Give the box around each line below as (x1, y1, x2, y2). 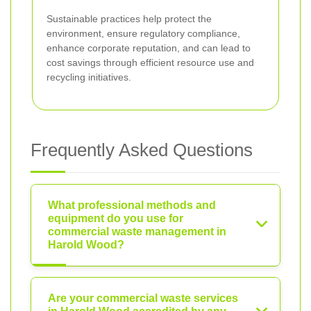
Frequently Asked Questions (31, 140, 253, 161)
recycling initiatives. (47, 72, 131, 83)
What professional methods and (48, 199, 216, 212)
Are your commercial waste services (48, 292, 238, 305)
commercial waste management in (48, 226, 226, 238)
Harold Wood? (48, 239, 124, 251)
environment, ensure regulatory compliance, (47, 28, 240, 40)
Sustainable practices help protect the (47, 13, 212, 25)
